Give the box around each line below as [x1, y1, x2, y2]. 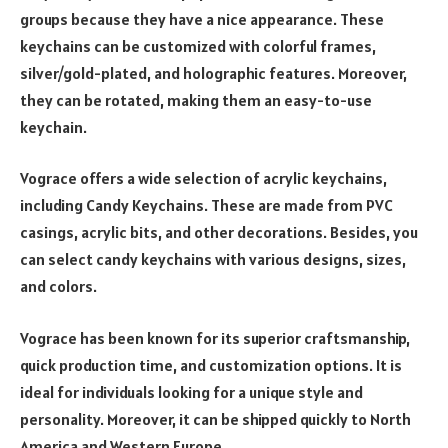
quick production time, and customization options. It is [20, 354, 402, 375]
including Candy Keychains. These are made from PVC [20, 195, 393, 216]
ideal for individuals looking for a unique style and [20, 381, 363, 402]
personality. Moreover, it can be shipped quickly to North [20, 408, 411, 429]
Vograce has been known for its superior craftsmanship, [20, 327, 410, 348]
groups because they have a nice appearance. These [20, 8, 384, 29]
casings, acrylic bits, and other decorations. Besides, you [20, 222, 418, 243]
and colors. [20, 276, 97, 297]
